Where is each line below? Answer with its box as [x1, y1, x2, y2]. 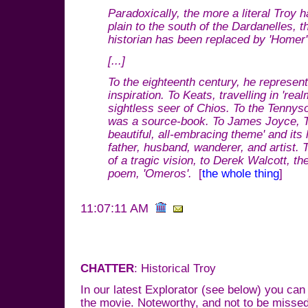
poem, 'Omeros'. [108, 167, 195, 180]
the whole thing [202, 167, 279, 180]
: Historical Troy [134, 262, 216, 275]
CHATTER [80, 262, 134, 275]
